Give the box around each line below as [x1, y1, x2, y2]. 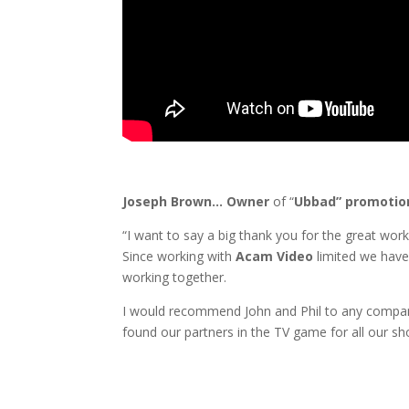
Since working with [122, 246, 233, 265]
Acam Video [236, 246, 314, 265]
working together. [122, 267, 227, 286]
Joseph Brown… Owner [122, 192, 270, 210]
